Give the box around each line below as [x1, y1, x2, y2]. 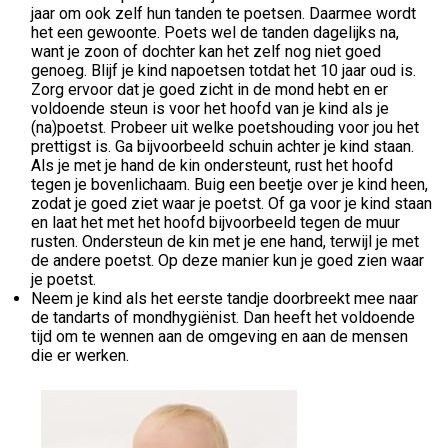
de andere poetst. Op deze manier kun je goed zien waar [31, 250, 424, 270]
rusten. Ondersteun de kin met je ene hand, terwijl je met [31, 231, 419, 251]
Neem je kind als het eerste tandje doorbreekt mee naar [31, 288, 418, 308]
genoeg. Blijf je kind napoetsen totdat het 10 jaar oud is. [31, 60, 416, 80]
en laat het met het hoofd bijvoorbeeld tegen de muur [31, 212, 400, 232]
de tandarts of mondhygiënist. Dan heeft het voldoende [31, 307, 415, 327]
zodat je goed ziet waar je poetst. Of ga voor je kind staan [31, 193, 432, 213]
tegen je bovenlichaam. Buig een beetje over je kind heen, [31, 174, 428, 194]
